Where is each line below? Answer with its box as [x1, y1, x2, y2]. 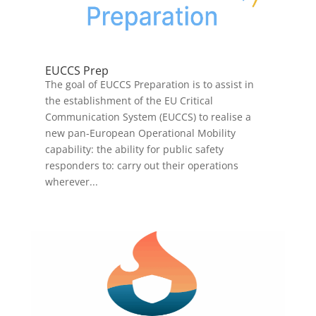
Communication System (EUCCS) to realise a [44, 109, 251, 123]
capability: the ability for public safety [44, 142, 224, 156]
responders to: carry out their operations [44, 158, 238, 172]
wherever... [44, 174, 98, 188]
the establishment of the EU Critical [44, 93, 213, 107]
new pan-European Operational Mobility [44, 126, 236, 140]
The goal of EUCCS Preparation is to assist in [44, 77, 254, 91]
